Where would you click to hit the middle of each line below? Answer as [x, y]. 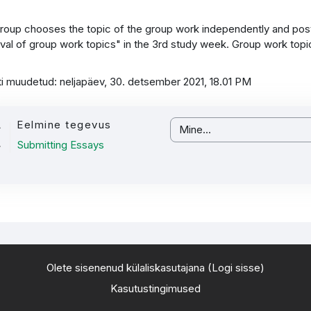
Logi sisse [236, 268]
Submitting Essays [61, 145]
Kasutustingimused [155, 288]
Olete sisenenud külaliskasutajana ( [129, 268]
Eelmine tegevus [64, 125]
